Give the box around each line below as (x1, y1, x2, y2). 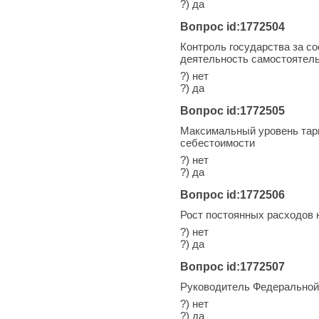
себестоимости (180, 136, 255, 149)
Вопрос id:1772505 (180, 104, 285, 117)
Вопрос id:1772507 (180, 260, 285, 273)
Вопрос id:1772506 (180, 188, 285, 201)
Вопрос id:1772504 (180, 20, 285, 33)
